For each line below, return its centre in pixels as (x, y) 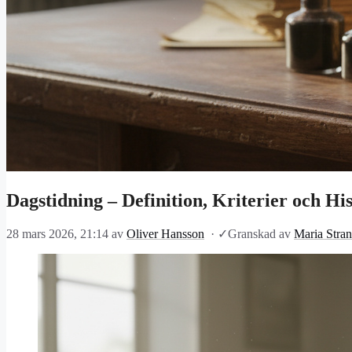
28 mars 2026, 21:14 (57, 234)
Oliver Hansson (165, 234)
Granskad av (261, 234)
